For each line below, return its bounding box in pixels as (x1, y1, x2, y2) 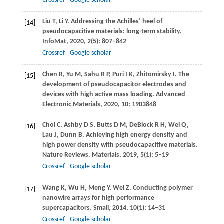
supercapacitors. (42, 204, 93, 212)
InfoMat (42, 38, 66, 46)
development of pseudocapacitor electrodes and (42, 81, 186, 89)
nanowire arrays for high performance (42, 194, 154, 202)
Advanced (155, 91, 185, 99)
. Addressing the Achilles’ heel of (67, 18, 162, 26)
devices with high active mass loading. (42, 91, 156, 99)
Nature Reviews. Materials (42, 151, 119, 159)
